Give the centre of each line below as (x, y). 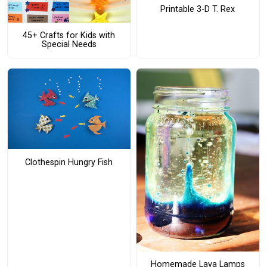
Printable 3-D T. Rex (198, 10)
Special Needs (69, 45)
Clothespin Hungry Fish (69, 162)
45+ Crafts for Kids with (69, 36)
